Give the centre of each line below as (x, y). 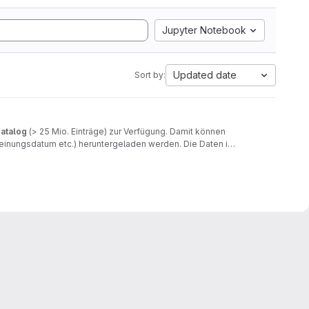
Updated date (205, 75)
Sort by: (150, 75)
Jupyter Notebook (204, 30)
